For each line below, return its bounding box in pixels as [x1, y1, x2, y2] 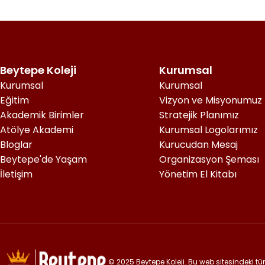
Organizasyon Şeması [159, 153, 259, 166]
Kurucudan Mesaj [159, 138, 238, 151]
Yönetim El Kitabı [159, 167, 237, 181]
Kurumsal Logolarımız [159, 123, 258, 137]
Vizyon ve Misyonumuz [159, 93, 262, 107]
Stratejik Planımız [159, 108, 239, 122]
